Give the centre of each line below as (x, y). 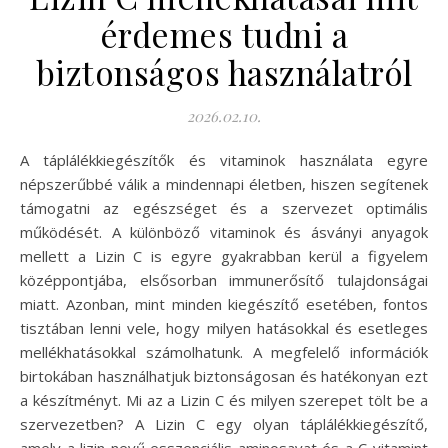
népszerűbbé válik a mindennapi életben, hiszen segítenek (224, 184)
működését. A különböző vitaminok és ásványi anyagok (224, 232)
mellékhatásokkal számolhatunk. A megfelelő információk (224, 352)
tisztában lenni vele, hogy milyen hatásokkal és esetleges (224, 328)
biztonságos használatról (224, 72)
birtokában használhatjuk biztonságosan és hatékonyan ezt (224, 376)
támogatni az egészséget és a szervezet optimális (224, 208)
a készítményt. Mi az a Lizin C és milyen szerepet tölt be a (224, 400)
